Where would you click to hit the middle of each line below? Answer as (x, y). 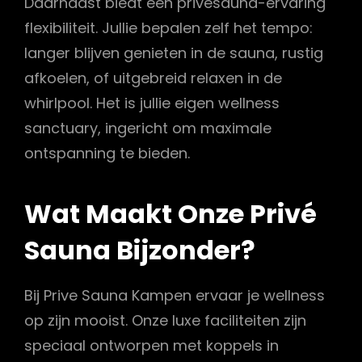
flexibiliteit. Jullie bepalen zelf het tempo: (168, 28)
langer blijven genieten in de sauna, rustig (174, 53)
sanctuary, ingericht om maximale (148, 128)
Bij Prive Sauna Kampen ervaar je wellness (175, 296)
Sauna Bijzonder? (140, 250)
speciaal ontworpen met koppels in (152, 346)
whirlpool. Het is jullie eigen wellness (152, 103)
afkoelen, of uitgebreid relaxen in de (153, 78)
